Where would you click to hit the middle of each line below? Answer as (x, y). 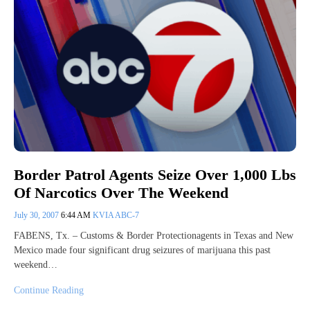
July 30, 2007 (37, 215)
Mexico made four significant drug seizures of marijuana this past (142, 250)
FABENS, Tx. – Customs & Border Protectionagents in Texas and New (154, 235)
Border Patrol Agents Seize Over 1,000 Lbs (155, 174)
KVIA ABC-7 (116, 215)
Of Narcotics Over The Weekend (121, 192)
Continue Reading (49, 290)
